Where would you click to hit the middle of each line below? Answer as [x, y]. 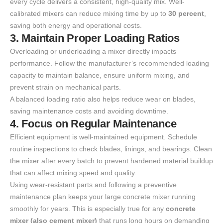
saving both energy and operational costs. [76, 26]
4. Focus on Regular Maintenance [93, 124]
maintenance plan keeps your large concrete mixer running [103, 197]
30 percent [186, 14]
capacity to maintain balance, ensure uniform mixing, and [100, 75]
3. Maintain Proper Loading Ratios [95, 38]
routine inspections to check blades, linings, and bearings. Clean [111, 149]
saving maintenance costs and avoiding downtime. [89, 111]
